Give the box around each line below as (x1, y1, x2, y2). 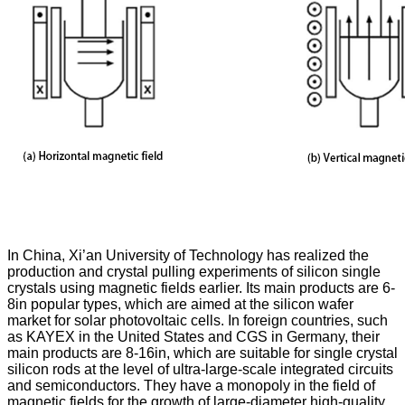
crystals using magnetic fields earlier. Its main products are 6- (7, 279, 395, 296)
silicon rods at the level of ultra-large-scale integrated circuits (7, 361, 393, 377)
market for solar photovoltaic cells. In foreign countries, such (7, 312, 388, 328)
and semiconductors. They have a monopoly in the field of (7, 377, 375, 393)
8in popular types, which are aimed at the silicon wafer (7, 296, 353, 312)
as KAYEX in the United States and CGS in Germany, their (7, 328, 380, 344)
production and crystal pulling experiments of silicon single (7, 263, 381, 279)
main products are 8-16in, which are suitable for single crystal (7, 344, 398, 361)
